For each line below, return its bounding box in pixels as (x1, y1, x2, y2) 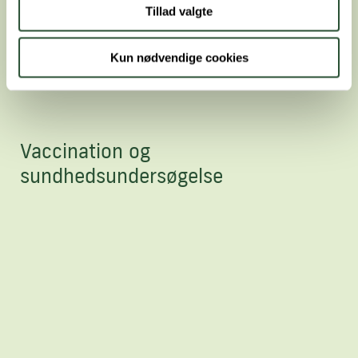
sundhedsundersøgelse (20, 163, 223, 189)
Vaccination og (20, 138, 150, 164)
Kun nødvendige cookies (109, 50, 249, 65)
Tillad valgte (145, 4, 213, 18)
